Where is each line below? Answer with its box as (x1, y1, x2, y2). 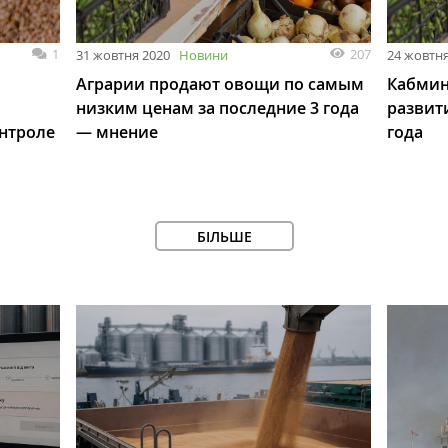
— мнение (75, 120, 158, 143)
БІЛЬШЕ (196, 226, 252, 246)
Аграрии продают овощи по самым (75, 72, 364, 95)
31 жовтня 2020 (75, 45, 170, 64)
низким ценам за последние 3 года (75, 96, 359, 119)
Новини (178, 45, 228, 64)
